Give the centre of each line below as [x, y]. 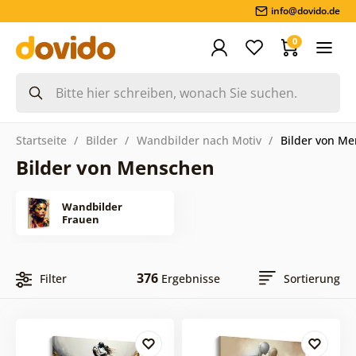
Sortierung [312, 278]
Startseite [41, 140]
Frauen [80, 219]
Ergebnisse [189, 278]
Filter [53, 278]
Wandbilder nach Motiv [199, 140]
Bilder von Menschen [115, 167]
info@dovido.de [306, 11]
